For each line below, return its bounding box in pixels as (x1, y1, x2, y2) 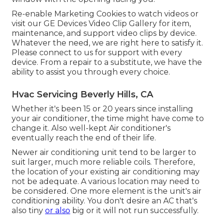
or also (45, 205, 70, 215)
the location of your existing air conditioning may (12, 167, 200, 176)
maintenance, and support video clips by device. (12, 28, 197, 38)
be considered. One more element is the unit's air (12, 186, 201, 196)
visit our (12, 18, 44, 28)
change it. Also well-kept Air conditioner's (12, 123, 170, 133)
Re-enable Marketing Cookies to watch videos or (12, 9, 199, 18)
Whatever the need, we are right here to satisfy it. (12, 38, 203, 47)
